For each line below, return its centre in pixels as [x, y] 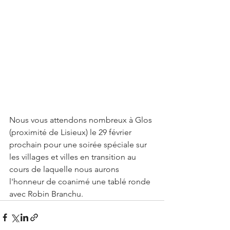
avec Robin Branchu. [46, 194]
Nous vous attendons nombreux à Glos [82, 120]
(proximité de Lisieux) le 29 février [71, 132]
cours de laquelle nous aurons [65, 169]
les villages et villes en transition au [74, 157]
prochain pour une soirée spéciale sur [79, 144]
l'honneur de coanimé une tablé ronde [81, 181]
